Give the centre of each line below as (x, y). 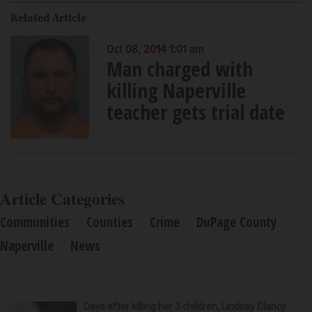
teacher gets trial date (195, 112)
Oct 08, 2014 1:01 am (155, 50)
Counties (110, 223)
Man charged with (179, 69)
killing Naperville (176, 91)
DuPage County (236, 223)
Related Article (48, 18)
